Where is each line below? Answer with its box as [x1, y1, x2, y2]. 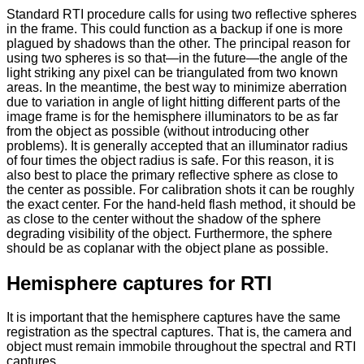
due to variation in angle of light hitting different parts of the [6, 94, 340, 109]
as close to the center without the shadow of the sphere [6, 211, 321, 226]
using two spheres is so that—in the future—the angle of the [6, 50, 348, 65]
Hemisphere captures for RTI [6, 271, 272, 294]
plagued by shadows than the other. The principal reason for [6, 36, 350, 50]
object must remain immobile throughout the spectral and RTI [6, 340, 356, 354]
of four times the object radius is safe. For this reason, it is [6, 153, 334, 167]
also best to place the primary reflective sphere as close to [6, 167, 338, 182]
